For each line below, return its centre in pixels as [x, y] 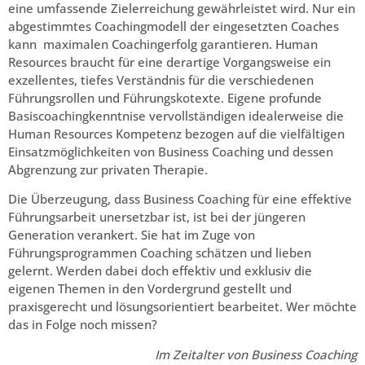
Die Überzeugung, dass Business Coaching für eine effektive [180, 199]
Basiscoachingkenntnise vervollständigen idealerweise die [176, 115]
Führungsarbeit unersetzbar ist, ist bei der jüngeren [157, 217]
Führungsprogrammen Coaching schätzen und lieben [160, 253]
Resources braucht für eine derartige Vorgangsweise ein [169, 62]
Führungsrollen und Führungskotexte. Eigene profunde [165, 97]
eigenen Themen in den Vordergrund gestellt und [150, 289]
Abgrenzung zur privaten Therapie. [108, 169]
